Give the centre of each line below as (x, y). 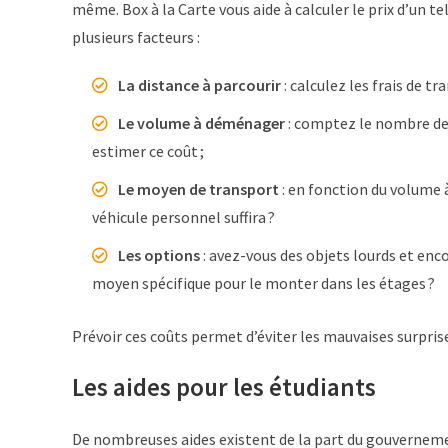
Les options (159, 255)
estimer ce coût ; (148, 151)
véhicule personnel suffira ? (183, 217)
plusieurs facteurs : (136, 37)
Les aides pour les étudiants (224, 387)
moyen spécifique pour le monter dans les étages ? (263, 283)
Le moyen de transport (200, 189)
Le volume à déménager (203, 123)
